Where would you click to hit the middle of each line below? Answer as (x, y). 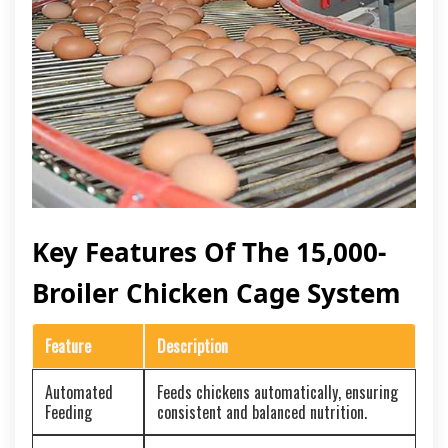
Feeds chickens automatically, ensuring (277, 392)
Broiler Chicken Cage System (216, 293)
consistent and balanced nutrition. (262, 412)
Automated (79, 392)
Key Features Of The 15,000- (209, 252)
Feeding (68, 412)
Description (192, 346)
